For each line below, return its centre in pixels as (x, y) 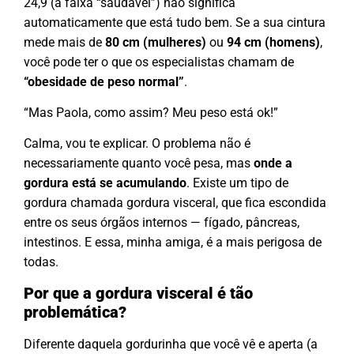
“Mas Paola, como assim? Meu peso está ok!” (151, 113)
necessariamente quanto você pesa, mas (139, 164)
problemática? (75, 312)
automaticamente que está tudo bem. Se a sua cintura (175, 22)
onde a (273, 164)
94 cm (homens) (273, 42)
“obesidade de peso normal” (104, 81)
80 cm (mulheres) (156, 42)
